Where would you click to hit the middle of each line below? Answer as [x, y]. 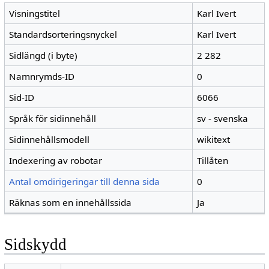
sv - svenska [223, 119]
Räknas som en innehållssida [71, 203]
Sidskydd [35, 244]
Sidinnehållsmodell [50, 140]
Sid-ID [22, 98]
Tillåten [213, 161]
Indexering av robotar [56, 161]
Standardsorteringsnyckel [63, 35]
